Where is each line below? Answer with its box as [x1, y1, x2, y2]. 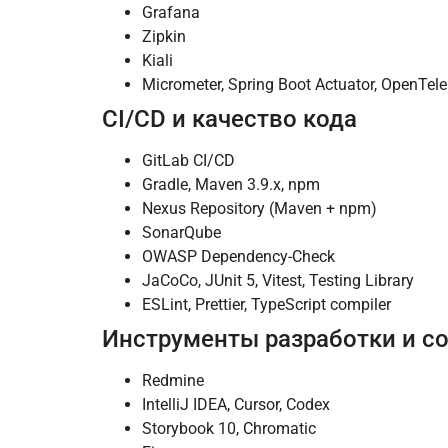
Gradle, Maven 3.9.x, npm [142, 175, 320, 195]
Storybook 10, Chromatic [142, 419, 316, 439]
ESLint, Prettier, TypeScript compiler [142, 295, 391, 315]
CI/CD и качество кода [102, 105, 357, 134]
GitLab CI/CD [142, 151, 251, 171]
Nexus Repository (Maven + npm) [142, 199, 377, 219]
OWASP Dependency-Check [142, 247, 335, 267]
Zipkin [142, 27, 186, 47]
